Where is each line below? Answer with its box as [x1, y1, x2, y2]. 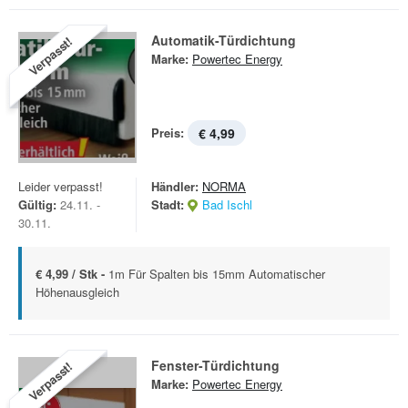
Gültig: [18, 196, 56, 213]
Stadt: [151, 196, 184, 213]
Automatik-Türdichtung [151, 31, 297, 49]
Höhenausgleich [36, 283, 119, 301]
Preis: [151, 124, 184, 141]
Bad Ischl [202, 196, 252, 213]
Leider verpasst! [18, 178, 103, 195]
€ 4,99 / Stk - [36, 265, 108, 282]
